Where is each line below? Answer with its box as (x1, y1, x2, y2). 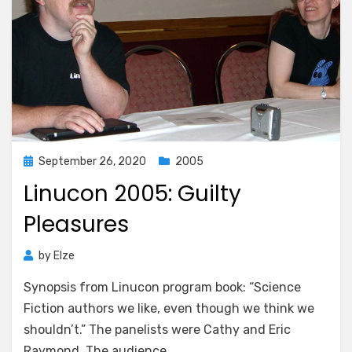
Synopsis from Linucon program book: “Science (24, 280, 301, 295)
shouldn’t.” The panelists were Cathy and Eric (24, 322, 291, 337)
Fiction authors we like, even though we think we (24, 301, 314, 316)
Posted (23, 154, 60, 167)
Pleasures (24, 209, 129, 240)
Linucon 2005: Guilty (24, 178, 241, 209)
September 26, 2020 (38, 155, 146, 168)
